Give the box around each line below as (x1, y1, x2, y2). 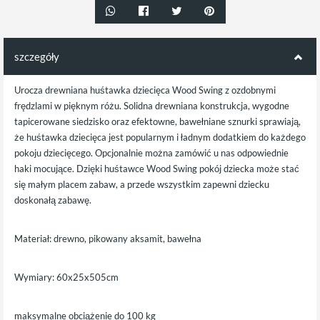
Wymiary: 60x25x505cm (14, 271, 119, 284)
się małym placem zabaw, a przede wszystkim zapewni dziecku (14, 179, 269, 191)
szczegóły (14, 50, 59, 64)
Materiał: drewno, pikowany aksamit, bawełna (14, 233, 201, 245)
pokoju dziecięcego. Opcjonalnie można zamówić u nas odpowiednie (14, 147, 289, 159)
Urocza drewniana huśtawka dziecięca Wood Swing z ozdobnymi (14, 84, 276, 96)
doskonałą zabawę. (14, 194, 91, 206)
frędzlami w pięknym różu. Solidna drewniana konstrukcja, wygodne (14, 100, 289, 112)
